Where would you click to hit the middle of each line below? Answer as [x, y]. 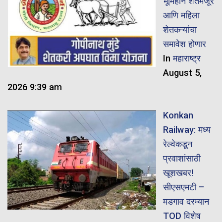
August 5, [182, 73]
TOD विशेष [182, 216]
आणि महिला [181, 15]
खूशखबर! [178, 172]
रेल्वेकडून [177, 144]
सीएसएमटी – [183, 187]
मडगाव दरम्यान [186, 201]
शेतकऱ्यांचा [180, 30]
